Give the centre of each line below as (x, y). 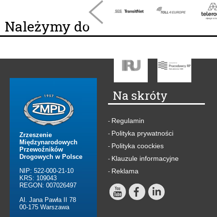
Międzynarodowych (48, 142)
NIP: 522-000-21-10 (46, 171)
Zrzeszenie (36, 135)
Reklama (125, 171)
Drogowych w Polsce (51, 157)
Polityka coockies (138, 146)
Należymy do (47, 27)
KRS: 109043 (38, 178)
